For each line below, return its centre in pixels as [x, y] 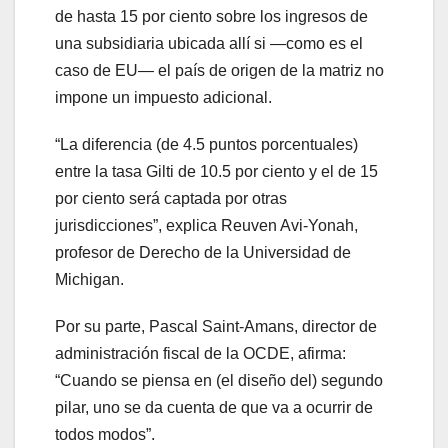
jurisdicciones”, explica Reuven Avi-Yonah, [206, 226]
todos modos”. [105, 435]
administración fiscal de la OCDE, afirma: [200, 354]
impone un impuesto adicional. [163, 98]
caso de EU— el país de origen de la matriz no [219, 71]
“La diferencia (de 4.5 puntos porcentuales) [206, 145]
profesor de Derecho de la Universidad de [203, 253]
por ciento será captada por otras [171, 199]
